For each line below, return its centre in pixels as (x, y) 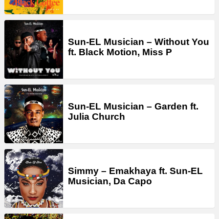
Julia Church (97, 117)
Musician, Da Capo (110, 181)
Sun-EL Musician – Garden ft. (133, 107)
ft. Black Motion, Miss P (120, 52)
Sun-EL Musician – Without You (139, 42)
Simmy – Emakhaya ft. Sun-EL (135, 171)
